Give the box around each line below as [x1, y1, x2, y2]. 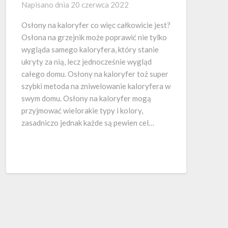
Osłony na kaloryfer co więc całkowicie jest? [21, 20, 170, 30]
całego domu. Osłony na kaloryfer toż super [21, 69, 168, 78]
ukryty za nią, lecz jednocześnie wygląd [21, 56, 152, 66]
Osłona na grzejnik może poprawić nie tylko [21, 32, 167, 42]
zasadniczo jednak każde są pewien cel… [21, 118, 154, 127]
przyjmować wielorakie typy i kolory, [21, 105, 143, 115]
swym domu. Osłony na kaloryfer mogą [21, 93, 151, 103]
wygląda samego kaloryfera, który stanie [21, 44, 159, 54]
